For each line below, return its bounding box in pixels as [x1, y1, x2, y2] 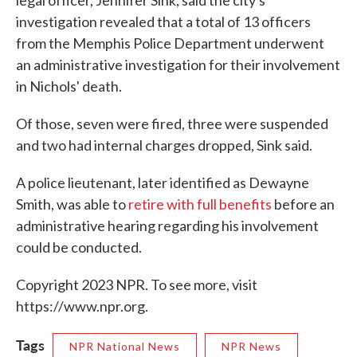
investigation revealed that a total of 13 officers [16, 13, 311, 30]
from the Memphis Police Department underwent [16, 34, 324, 52]
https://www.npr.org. [16, 297, 148, 315]
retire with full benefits [128, 195, 272, 213]
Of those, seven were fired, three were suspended [16, 115, 328, 132]
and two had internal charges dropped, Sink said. [16, 136, 312, 154]
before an [272, 195, 335, 213]
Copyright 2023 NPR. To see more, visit [16, 276, 257, 293]
